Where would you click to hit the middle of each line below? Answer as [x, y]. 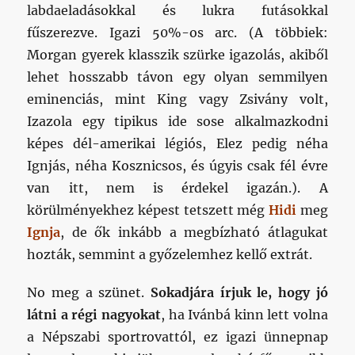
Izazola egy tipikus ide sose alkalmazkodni [177, 122]
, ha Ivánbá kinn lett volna [244, 315]
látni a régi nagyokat [94, 315]
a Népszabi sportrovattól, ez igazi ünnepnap [177, 337]
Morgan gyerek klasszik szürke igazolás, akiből [177, 55]
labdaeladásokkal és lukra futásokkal [177, 11]
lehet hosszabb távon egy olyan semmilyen [177, 77]
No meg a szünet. [89, 293]
